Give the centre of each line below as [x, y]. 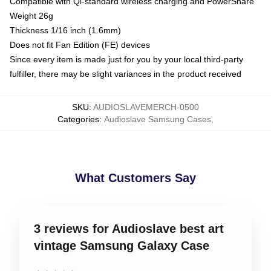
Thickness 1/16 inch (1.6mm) [65, 30]
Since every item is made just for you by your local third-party [126, 59]
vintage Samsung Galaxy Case [122, 245]
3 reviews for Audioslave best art [129, 228]
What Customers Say [135, 178]
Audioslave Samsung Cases [158, 119]
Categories [78, 119]
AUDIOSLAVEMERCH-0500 [146, 107]
